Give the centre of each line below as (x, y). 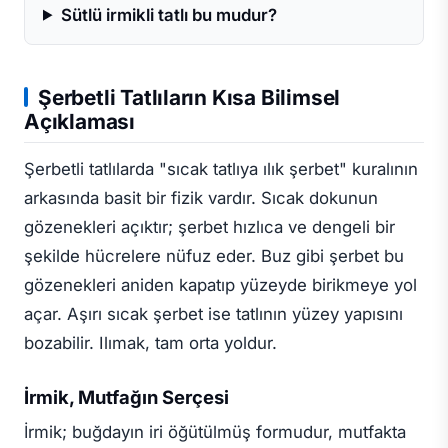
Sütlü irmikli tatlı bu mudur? (168, 14)
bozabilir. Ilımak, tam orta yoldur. (150, 343)
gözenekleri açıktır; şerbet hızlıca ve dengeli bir (209, 227)
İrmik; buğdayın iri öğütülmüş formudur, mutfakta (215, 431)
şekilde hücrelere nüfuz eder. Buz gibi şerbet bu (214, 256)
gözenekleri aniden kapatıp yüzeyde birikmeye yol (220, 285)
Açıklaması (79, 122)
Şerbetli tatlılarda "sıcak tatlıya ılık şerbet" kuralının (221, 169)
